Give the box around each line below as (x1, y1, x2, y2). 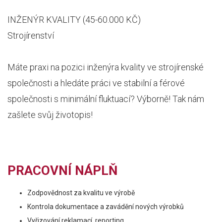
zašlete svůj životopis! (7, 110, 93, 120)
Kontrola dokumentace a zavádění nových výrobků (27, 203, 184, 211)
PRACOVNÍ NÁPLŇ (7, 163, 117, 178)
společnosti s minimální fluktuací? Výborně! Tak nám (7, 94, 204, 104)
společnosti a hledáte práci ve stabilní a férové (7, 78, 185, 88)
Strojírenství (7, 30, 54, 41)
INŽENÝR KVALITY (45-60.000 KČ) (7, 14, 141, 25)
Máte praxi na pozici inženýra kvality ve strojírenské (7, 62, 204, 72)
